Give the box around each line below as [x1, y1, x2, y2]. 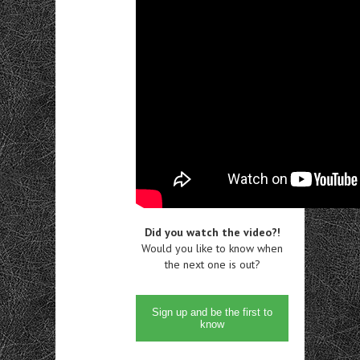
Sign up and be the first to [152, 305, 272, 318]
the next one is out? [164, 256, 260, 272]
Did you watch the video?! [144, 224, 280, 239]
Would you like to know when [141, 240, 283, 256]
